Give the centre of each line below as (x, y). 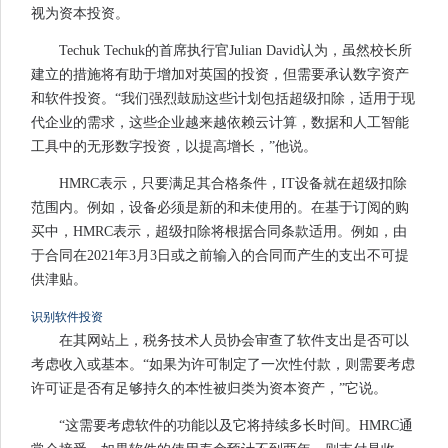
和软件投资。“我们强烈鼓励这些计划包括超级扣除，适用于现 (223, 99)
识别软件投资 (67, 317)
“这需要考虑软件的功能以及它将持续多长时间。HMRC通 (236, 426)
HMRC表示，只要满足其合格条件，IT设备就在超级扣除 (233, 184)
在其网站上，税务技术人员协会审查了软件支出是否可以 (234, 341)
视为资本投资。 (80, 14)
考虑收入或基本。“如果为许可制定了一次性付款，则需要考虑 (223, 365)
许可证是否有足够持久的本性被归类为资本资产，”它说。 (209, 389)
